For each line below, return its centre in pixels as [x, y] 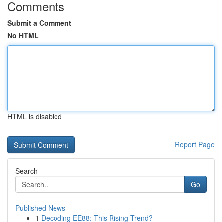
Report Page [195, 144]
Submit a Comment [39, 23]
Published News [40, 208]
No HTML [23, 35]
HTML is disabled [35, 116]
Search [27, 171]
